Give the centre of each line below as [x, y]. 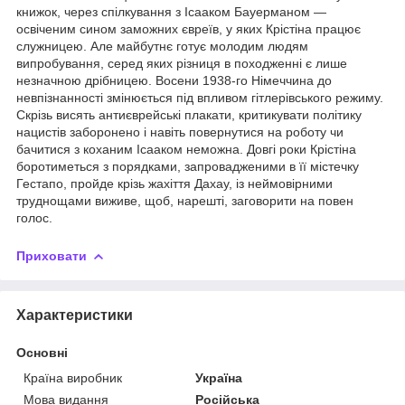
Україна [219, 377]
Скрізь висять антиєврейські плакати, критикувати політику [189, 114]
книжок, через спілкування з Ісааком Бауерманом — [171, 11]
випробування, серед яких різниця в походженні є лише [182, 63]
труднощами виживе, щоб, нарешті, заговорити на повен [185, 200]
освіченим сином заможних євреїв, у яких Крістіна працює [188, 28]
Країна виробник [73, 377]
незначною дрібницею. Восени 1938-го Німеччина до [174, 80]
